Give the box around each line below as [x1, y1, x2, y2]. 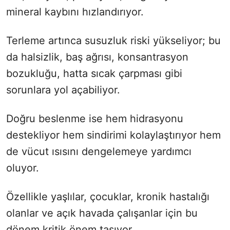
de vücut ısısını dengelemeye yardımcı [6, 145, 191, 158]
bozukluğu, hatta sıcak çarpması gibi [6, 67, 182, 80]
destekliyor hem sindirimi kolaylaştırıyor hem [6, 128, 221, 141]
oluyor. [6, 161, 39, 174]
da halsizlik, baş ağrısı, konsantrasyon [6, 50, 188, 63]
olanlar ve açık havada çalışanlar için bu [6, 206, 198, 219]
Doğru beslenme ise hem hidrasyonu [6, 112, 183, 125]
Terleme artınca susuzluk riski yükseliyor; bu [6, 34, 221, 47]
